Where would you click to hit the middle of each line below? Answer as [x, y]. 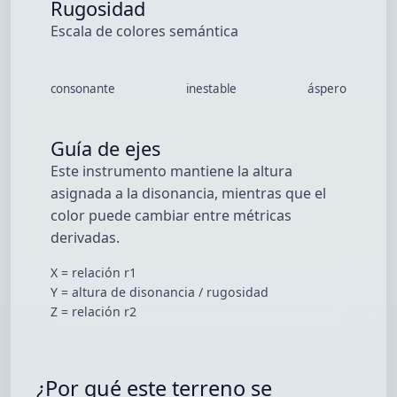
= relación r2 [97, 311]
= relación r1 [97, 272]
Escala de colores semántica [145, 31]
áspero [327, 89]
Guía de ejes [106, 148]
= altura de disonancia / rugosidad [163, 292]
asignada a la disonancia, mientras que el [189, 193]
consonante [83, 89]
